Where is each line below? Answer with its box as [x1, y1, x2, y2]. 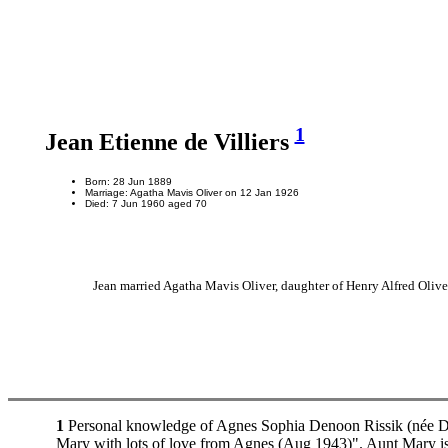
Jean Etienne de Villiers [44, 129, 295, 155]
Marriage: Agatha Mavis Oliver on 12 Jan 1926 [84, 186, 299, 198]
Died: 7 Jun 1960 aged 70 [84, 197, 207, 209]
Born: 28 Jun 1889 [84, 175, 172, 187]
